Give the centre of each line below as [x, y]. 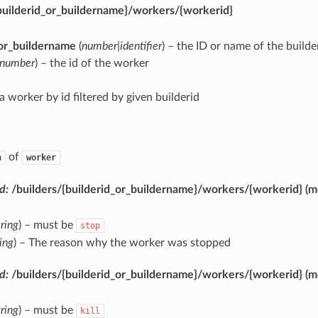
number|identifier [121, 46]
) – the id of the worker [92, 63]
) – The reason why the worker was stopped [122, 242]
